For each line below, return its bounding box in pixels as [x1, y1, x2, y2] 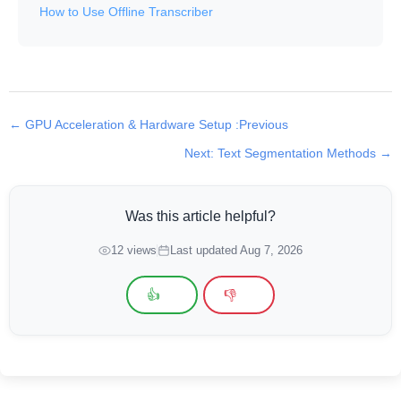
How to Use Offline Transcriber [39, 4, 213, 19]
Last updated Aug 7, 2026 [170, 243, 303, 257]
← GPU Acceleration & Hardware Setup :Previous [9, 116, 288, 132]
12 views [111, 243, 157, 257]
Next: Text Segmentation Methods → [184, 145, 392, 160]
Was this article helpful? [125, 208, 276, 224]
